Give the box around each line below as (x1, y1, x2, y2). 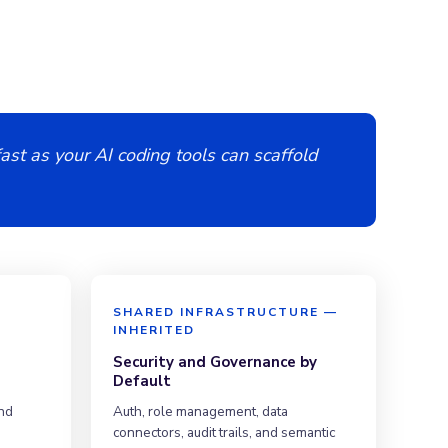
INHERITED (113, 321, 195, 338)
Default (113, 370, 171, 391)
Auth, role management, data (113, 401, 288, 421)
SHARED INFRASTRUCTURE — (113, 303, 338, 320)
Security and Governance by (113, 351, 317, 372)
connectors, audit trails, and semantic (113, 422, 335, 442)
